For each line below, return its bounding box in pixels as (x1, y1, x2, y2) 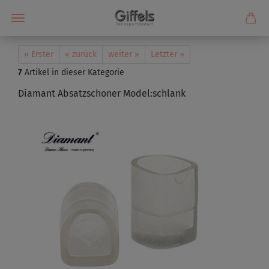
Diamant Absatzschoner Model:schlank (18, 88, 186, 99)
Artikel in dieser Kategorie (22, 67, 124, 77)
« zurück (65, 49, 97, 59)
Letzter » (151, 49, 184, 59)
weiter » (108, 49, 139, 59)
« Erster (24, 49, 53, 59)
